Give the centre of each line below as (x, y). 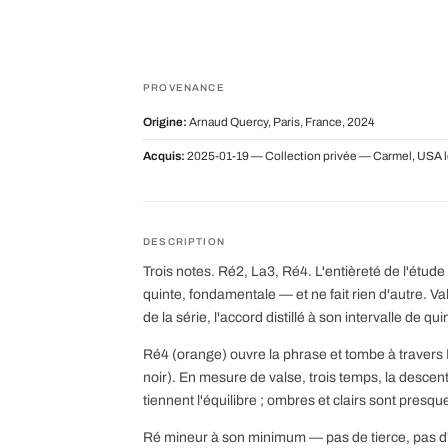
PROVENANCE (184, 87)
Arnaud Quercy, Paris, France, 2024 (281, 121)
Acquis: (164, 155)
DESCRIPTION (184, 241)
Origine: (165, 121)
